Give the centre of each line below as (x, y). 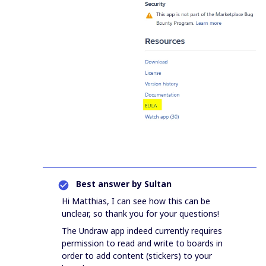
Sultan (157, 184)
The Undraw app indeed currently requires (142, 231)
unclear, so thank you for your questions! (142, 214)
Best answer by (109, 184)
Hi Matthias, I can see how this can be (136, 201)
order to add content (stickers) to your (137, 256)
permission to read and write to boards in (142, 243)
